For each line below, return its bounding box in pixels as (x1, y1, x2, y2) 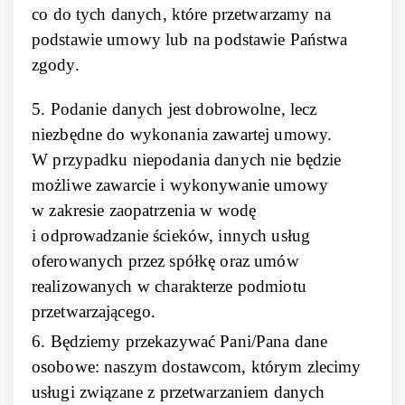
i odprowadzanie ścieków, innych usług (32, 226, 311, 245)
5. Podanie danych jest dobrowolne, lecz (32, 99, 317, 118)
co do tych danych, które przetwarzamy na (32, 5, 331, 24)
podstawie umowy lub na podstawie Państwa (32, 30, 348, 49)
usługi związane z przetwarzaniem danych (32, 382, 325, 401)
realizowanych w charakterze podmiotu (32, 277, 306, 296)
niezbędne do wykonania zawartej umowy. (32, 125, 333, 144)
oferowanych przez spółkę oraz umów (32, 251, 299, 270)
